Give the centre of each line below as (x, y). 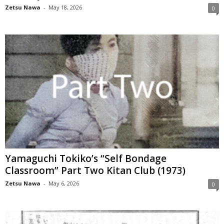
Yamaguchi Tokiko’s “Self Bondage (86, 159)
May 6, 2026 (64, 183)
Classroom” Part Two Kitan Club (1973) (95, 171)
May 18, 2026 (65, 7)
